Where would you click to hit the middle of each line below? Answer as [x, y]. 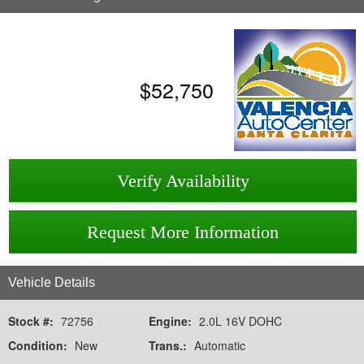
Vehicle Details [52, 283]
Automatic [220, 346]
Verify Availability [183, 181]
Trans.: [169, 346]
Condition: [39, 346]
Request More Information [183, 232]
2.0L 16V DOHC [240, 321]
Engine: [172, 321]
